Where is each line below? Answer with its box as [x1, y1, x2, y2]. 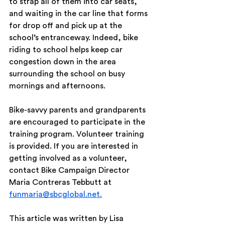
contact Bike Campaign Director [9, 166, 132, 175]
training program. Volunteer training [9, 130, 146, 139]
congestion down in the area [9, 58, 118, 66]
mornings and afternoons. [9, 82, 105, 90]
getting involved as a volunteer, [9, 154, 129, 163]
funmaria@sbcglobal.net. [9, 190, 102, 199]
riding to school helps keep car [9, 46, 125, 54]
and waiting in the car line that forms [9, 10, 150, 18]
